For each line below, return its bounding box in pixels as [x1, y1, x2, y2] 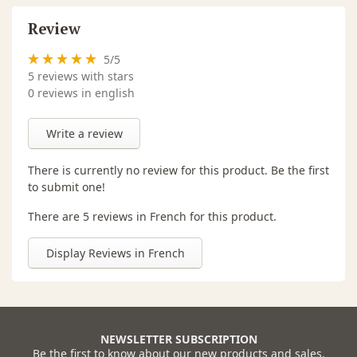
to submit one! [28, 178, 105, 194]
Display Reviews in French [45, 245, 185, 261]
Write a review [45, 125, 123, 141]
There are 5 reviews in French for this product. [28, 208, 277, 224]
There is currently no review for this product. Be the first [28, 162, 329, 178]
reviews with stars [34, 68, 134, 84]
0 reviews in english [28, 84, 135, 100]
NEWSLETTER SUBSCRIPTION [100, 331, 257, 347]
